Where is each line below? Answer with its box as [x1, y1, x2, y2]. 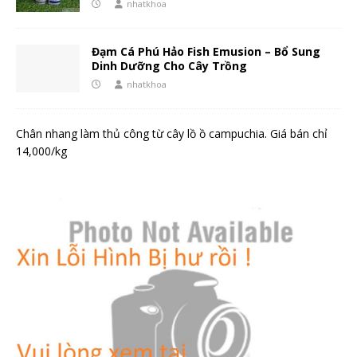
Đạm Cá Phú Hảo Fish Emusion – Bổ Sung [92, 44, 320, 60]
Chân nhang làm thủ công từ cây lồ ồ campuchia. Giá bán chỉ [16, 126, 328, 142]
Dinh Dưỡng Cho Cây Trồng [92, 58, 247, 74]
